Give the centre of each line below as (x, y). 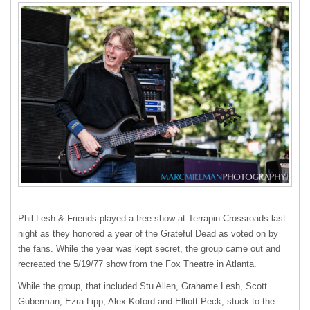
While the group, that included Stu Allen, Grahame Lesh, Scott (143, 286)
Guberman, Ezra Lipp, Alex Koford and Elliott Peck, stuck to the (146, 301)
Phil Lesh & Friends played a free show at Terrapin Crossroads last (152, 218)
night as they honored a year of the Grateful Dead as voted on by (148, 233)
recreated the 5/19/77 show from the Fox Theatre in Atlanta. (137, 264)
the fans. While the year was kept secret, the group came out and (149, 248)
